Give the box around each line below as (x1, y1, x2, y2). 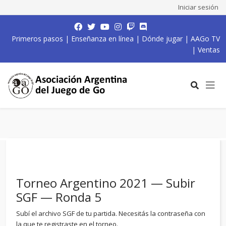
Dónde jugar (142, 34, 183, 43)
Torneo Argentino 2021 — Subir (16, 175, 195, 191)
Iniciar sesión (178, 3, 218, 12)
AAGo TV (191, 34, 220, 43)
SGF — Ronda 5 (16, 189, 101, 205)
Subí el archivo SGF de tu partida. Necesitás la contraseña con (16, 209, 205, 218)
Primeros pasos (12, 34, 63, 43)
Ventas (198, 45, 220, 54)
